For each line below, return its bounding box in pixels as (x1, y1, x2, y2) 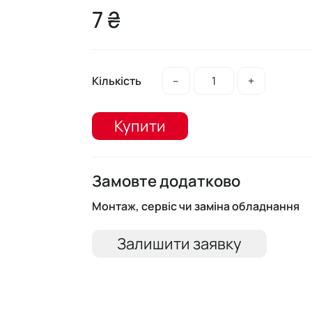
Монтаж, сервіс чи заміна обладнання (91, 198, 299, 214)
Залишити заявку (116, 233, 242, 254)
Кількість (91, 73, 141, 88)
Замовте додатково (91, 171, 240, 192)
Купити (114, 116, 166, 136)
